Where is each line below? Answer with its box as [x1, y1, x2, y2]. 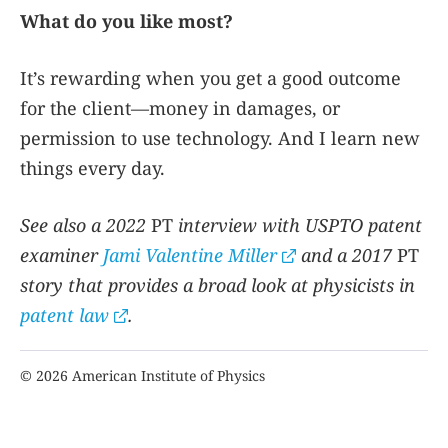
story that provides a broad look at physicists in [20, 273, 415, 298]
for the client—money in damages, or [20, 96, 340, 121]
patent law [20, 303, 109, 328]
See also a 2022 [20, 213, 146, 238]
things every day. [20, 156, 165, 181]
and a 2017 [296, 243, 392, 268]
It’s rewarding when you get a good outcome [20, 66, 401, 91]
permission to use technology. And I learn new [20, 126, 420, 151]
